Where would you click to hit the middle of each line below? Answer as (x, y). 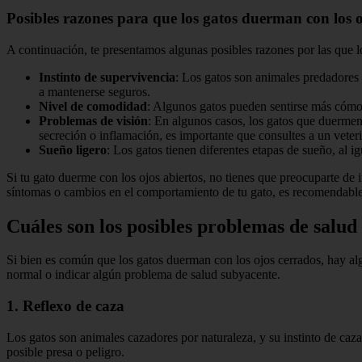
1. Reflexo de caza (65, 306)
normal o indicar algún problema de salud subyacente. (143, 275)
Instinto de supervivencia (107, 77)
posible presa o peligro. (65, 351)
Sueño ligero (73, 149)
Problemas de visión (93, 120)
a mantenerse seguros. (95, 91)
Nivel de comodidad (93, 106)
